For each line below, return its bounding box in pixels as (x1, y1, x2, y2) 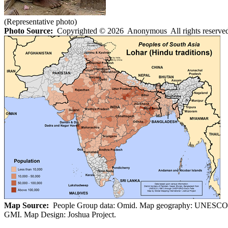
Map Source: (4, 201, 49, 210)
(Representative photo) (4, 17, 77, 26)
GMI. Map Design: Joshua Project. (4, 210, 116, 219)
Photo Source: (4, 26, 53, 35)
